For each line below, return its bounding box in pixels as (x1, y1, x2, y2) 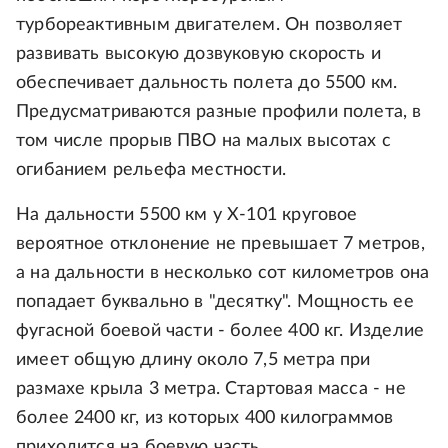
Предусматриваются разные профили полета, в (16, 103, 422, 122)
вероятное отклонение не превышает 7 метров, (16, 235, 425, 254)
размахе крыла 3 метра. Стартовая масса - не (16, 380, 406, 399)
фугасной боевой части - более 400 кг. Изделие (16, 322, 425, 341)
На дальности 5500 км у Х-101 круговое (16, 206, 358, 225)
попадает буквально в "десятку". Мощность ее (16, 293, 414, 312)
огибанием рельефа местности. (16, 161, 287, 180)
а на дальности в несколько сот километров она (16, 264, 430, 283)
